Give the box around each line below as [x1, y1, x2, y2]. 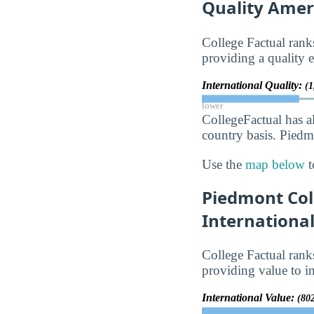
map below [245, 156, 305, 172]
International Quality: [202, 78, 305, 91]
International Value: [202, 292, 297, 304]
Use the [202, 156, 245, 172]
